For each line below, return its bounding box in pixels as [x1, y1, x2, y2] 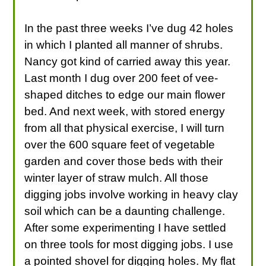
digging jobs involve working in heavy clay [24, 188, 239, 201]
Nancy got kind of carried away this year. [24, 55, 231, 68]
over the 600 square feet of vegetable [24, 138, 216, 151]
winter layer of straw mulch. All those [24, 171, 209, 184]
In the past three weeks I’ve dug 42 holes [24, 21, 234, 34]
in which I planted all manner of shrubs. [24, 38, 223, 51]
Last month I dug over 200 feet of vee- [24, 71, 218, 84]
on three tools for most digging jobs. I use [24, 237, 234, 251]
